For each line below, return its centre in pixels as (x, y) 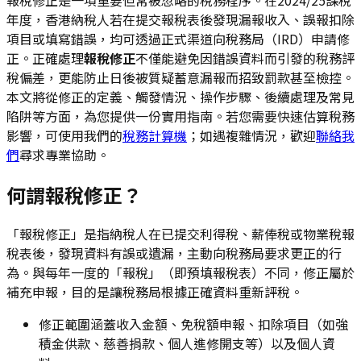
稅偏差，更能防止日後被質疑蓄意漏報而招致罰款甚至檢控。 (180, 77)
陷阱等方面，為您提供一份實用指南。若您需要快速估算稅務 (180, 116)
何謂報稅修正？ (74, 194)
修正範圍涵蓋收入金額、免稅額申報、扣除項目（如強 (193, 324)
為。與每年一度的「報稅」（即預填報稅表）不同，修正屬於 (180, 273)
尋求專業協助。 (64, 154)
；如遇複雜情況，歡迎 (251, 135)
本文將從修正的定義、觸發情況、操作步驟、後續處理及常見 (180, 96)
